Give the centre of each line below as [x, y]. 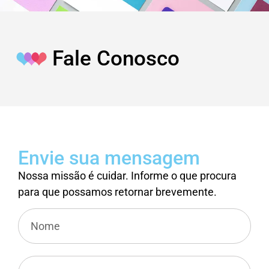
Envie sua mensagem [109, 158]
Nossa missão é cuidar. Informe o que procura [127, 175]
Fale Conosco [116, 59]
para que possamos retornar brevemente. [117, 192]
